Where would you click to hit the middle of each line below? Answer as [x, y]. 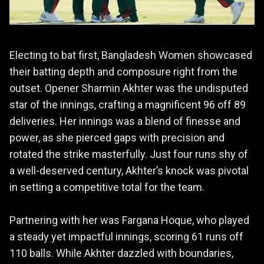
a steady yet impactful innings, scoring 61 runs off [126, 236]
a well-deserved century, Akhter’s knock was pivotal [129, 170]
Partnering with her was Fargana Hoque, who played [129, 220]
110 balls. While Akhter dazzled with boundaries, [121, 253]
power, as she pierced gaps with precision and [117, 137]
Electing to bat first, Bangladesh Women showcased [131, 55]
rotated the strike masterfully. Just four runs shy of [129, 154]
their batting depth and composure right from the [123, 71]
